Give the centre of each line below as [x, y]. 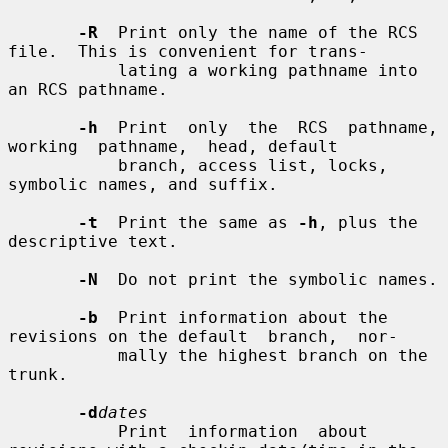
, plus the [368, 222]
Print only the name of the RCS [258, 32]
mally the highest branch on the [63, 355]
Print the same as [198, 222]
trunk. [38, 374]
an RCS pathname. [88, 89]
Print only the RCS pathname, [268, 127]
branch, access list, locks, [63, 165]
